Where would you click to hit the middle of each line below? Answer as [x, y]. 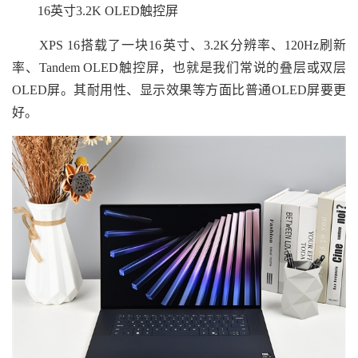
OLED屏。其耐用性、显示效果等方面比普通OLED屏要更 [179, 89]
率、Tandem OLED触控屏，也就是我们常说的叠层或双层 [179, 67]
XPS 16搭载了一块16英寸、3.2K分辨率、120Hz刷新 [179, 45]
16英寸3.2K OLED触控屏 [95, 10]
